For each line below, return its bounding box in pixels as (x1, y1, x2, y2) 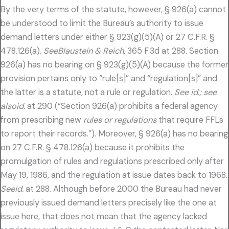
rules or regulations (83, 114, 156, 125)
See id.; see (174, 86, 217, 98)
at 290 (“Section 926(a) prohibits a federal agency (25, 100, 218, 111)
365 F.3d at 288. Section (125, 45, 218, 56)
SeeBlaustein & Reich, (43, 45, 125, 56)
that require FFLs (156, 114, 223, 125)
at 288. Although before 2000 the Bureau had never (24, 183, 222, 194)
